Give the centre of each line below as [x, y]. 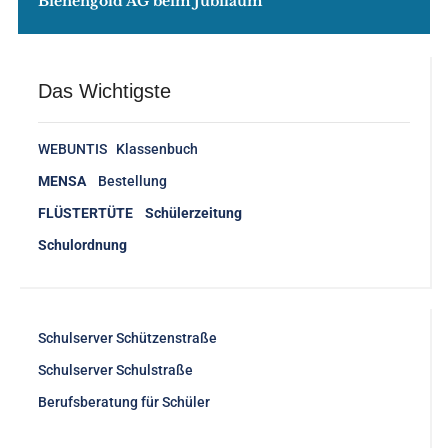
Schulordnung [82, 245]
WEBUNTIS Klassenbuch [117, 149]
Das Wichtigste [104, 91]
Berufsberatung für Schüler [123, 402]
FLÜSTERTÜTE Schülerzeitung [139, 213]
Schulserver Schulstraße [115, 370]
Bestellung [132, 181]
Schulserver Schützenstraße [127, 338]
